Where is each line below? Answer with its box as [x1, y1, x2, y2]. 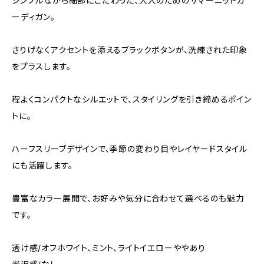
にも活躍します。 [12, 160, 73, 170]
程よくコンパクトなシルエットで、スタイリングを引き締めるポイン [12, 94, 252, 104]
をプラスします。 [12, 61, 71, 71]
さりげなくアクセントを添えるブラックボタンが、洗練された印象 [12, 45, 247, 55]
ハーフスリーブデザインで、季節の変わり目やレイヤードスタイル [12, 144, 247, 154]
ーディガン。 [12, 12, 55, 22]
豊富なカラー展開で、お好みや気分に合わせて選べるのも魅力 [12, 193, 245, 203]
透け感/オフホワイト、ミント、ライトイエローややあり [12, 243, 206, 253]
